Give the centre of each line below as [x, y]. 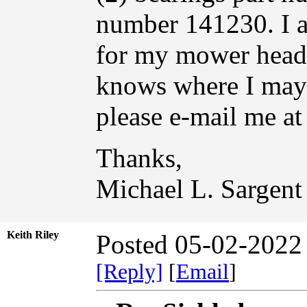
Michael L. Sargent [199, 188]
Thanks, [139, 158]
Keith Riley [37, 234]
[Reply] [130, 271]
